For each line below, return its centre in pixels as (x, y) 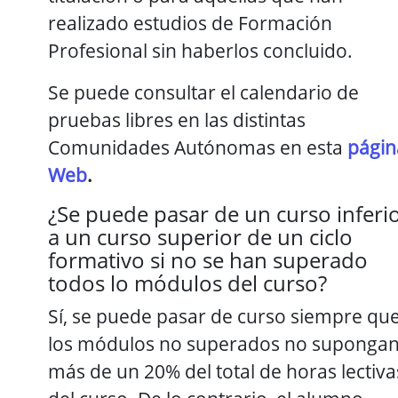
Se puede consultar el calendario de (203, 92)
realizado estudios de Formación (190, 22)
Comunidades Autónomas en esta (198, 147)
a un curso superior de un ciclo (200, 236)
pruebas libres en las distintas (177, 119)
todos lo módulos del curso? (187, 283)
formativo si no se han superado (208, 259)
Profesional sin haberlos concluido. (200, 50)
